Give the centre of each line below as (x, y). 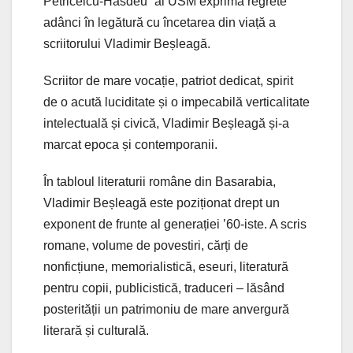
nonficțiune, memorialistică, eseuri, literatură (166, 267)
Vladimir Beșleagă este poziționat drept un (162, 203)
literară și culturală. (96, 331)
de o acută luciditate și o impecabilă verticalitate (176, 102)
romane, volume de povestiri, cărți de (146, 246)
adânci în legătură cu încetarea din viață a (160, 23)
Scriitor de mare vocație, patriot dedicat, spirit (168, 81)
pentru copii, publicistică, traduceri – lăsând (164, 288)
